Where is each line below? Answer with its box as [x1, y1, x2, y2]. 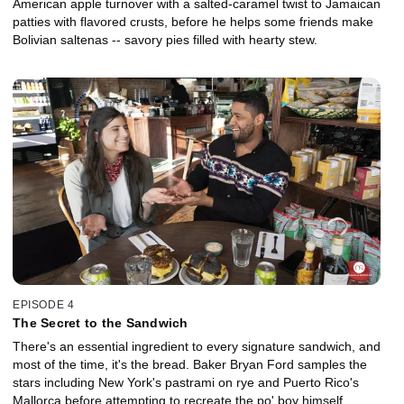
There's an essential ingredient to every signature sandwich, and [13, 338, 381, 353]
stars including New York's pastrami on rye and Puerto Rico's [13, 374, 359, 390]
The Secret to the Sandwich [13, 315, 188, 330]
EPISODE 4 [13, 298, 75, 311]
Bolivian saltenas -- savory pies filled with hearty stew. [13, 32, 317, 48]
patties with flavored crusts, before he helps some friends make [13, 14, 373, 30]
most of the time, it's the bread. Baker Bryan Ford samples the [13, 356, 367, 372]
